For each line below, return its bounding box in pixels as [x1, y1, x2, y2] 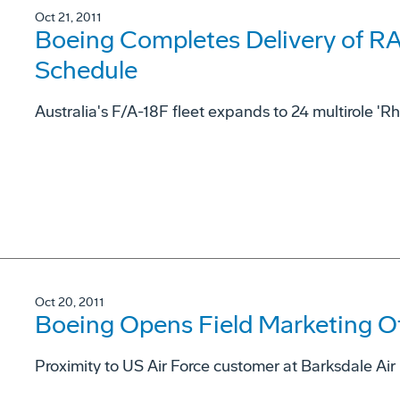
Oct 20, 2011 [35, 294, 104, 310]
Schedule [35, 55, 137, 86]
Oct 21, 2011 [35, 10, 102, 26]
